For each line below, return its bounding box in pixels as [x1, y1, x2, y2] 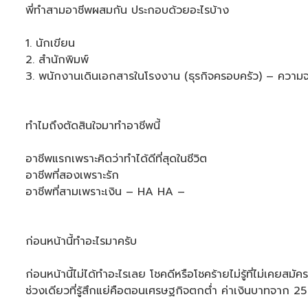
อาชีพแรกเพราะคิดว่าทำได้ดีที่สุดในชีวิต [25, 151, 211, 167]
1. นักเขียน [25, 35, 79, 52]
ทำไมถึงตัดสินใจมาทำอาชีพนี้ [25, 118, 160, 134]
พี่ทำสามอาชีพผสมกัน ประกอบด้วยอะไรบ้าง [25, 2, 229, 19]
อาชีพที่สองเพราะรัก [25, 167, 123, 184]
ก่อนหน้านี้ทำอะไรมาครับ [25, 233, 137, 250]
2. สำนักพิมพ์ [25, 52, 93, 68]
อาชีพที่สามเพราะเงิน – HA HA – [25, 184, 185, 200]
